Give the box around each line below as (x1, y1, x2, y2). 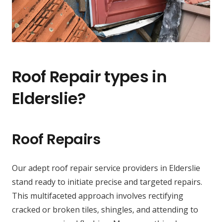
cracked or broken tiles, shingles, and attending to (12, 204, 198, 216)
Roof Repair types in (12, 65, 167, 88)
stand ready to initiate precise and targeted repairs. (12, 176, 202, 188)
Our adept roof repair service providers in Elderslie (12, 163, 200, 174)
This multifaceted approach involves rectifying (12, 190, 183, 202)
